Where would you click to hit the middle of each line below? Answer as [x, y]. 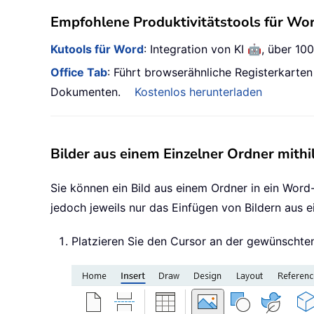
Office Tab [79, 73]
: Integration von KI [196, 49]
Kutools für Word [97, 49]
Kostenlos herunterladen [198, 92]
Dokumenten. [86, 92]
